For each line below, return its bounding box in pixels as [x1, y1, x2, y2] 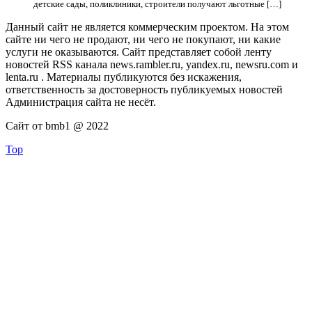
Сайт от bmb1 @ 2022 [6, 120, 109, 132]
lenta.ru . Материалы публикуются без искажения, [6, 71, 242, 83]
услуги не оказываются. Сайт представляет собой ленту [6, 46, 272, 58]
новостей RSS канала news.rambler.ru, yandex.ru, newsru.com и [6, 58, 298, 70]
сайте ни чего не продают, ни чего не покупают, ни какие [6, 33, 281, 45]
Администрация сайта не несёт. [6, 96, 156, 108]
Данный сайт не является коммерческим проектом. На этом [6, 21, 289, 33]
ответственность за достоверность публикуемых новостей [6, 84, 283, 95]
